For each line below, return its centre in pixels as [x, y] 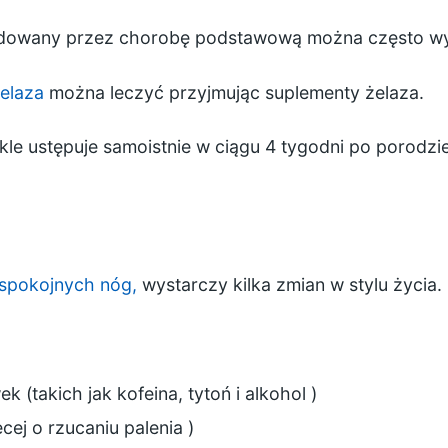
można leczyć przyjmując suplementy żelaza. [233, 92]
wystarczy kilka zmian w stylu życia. [289, 284]
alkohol [276, 393]
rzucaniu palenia [116, 427]
